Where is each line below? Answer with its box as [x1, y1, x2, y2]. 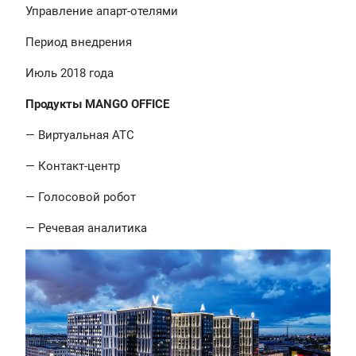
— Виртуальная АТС [25, 128, 134, 143]
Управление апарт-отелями [25, 4, 178, 19]
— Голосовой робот [25, 190, 136, 205]
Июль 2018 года [25, 66, 114, 81]
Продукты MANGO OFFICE [25, 97, 169, 112]
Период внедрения [25, 35, 132, 50]
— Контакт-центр [25, 159, 120, 174]
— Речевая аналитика [25, 221, 147, 236]
